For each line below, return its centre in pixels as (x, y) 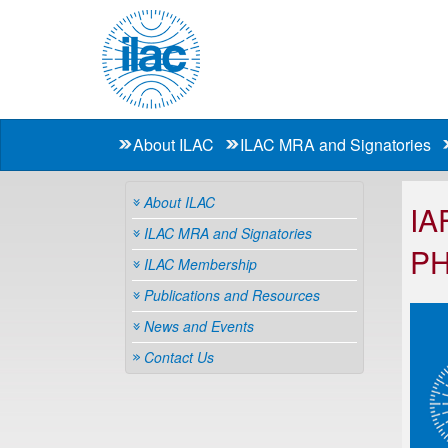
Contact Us (179, 357)
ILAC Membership (200, 264)
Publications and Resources (232, 295)
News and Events (199, 326)
